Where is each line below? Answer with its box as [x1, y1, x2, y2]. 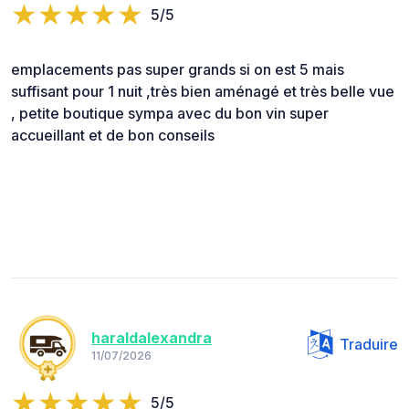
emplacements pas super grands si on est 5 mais [11, 60, 344, 79]
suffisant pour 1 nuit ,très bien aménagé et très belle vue [11, 82, 394, 101]
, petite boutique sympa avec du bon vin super [11, 104, 329, 123]
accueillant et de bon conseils [11, 126, 215, 145]
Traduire [340, 335, 398, 354]
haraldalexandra [91, 328, 212, 347]
